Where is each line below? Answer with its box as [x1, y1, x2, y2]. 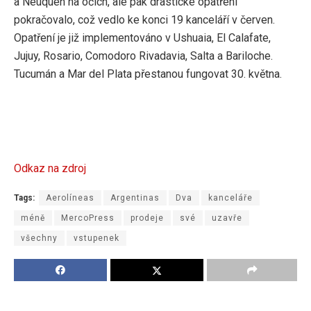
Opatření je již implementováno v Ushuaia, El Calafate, [14, 31, 271, 45]
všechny [21, 233, 58, 244]
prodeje [131, 213, 164, 224]
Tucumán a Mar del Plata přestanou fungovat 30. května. [14, 67, 282, 81]
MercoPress [61, 213, 115, 224]
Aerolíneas [46, 193, 94, 203]
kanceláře [208, 193, 253, 203]
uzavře [212, 213, 242, 224]
